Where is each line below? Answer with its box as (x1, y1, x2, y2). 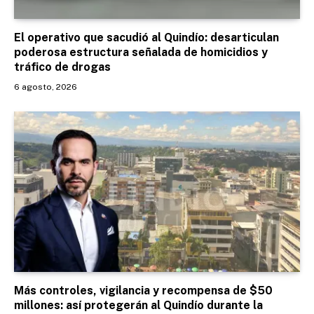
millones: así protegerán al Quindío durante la (14, 299, 263, 313)
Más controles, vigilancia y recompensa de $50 (14, 284, 273, 298)
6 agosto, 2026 (14, 81, 77, 92)
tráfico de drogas (14, 60, 111, 74)
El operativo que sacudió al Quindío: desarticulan (14, 30, 279, 44)
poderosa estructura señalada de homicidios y (14, 45, 268, 59)
